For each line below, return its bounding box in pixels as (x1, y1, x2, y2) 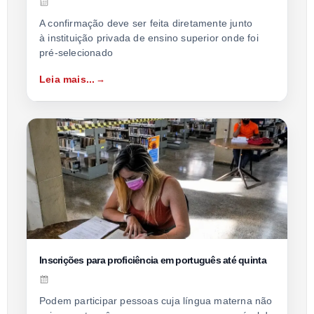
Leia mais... (39, 73, 95, 85)
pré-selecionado (39, 46, 113, 58)
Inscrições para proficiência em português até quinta (39, 254, 266, 266)
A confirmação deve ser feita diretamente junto (39, 17, 253, 29)
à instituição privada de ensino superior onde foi (39, 32, 259, 43)
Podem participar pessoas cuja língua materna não (39, 294, 273, 306)
